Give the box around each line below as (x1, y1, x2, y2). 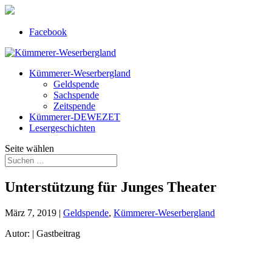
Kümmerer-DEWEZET (29, 112, 120, 122)
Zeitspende (53, 101, 95, 111)
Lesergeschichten (29, 123, 95, 133)
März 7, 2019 (5, 207, 56, 218)
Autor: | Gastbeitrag (5, 228, 80, 239)
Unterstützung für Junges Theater (5, 178, 217, 195)
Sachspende (53, 90, 99, 100)
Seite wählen (5, 143, 54, 154)
